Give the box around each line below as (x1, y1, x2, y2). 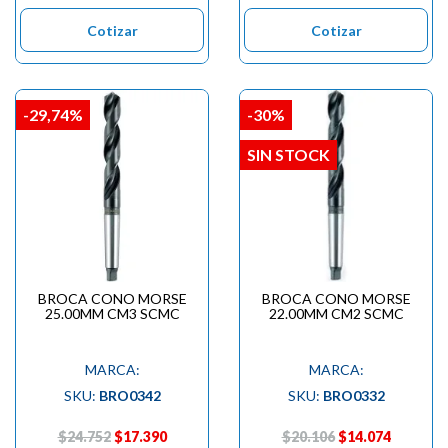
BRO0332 (322, 386, 385, 404)
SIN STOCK (247, 144, 330, 164)
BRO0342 (98, 386, 161, 404)
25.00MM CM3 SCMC (44, 304, 180, 322)
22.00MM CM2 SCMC (268, 304, 404, 322)
